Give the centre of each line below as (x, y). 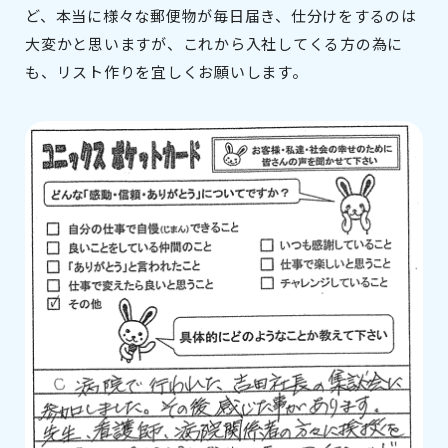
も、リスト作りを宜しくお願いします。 (166, 72)
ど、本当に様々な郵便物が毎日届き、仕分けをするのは (221, 16)
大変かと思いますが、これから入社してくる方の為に (214, 44)
